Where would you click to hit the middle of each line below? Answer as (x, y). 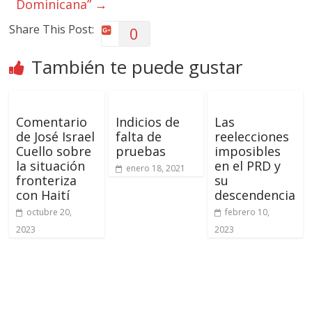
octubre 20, (49, 212)
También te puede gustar (137, 67)
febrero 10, (247, 212)
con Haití (43, 195)
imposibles (247, 151)
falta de (138, 136)
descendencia (255, 195)
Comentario (52, 122)
